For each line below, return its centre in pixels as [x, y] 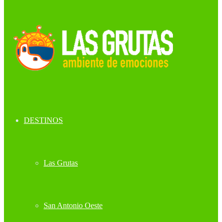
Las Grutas [61, 163]
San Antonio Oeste [73, 205]
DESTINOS [43, 120]
